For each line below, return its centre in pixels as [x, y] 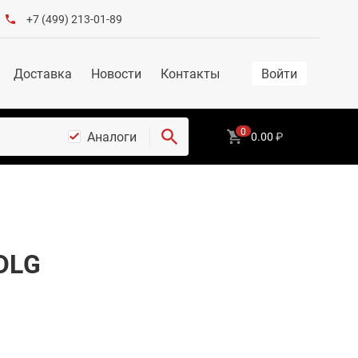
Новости [116, 73]
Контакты [190, 73]
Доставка [43, 73]
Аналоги [112, 137]
